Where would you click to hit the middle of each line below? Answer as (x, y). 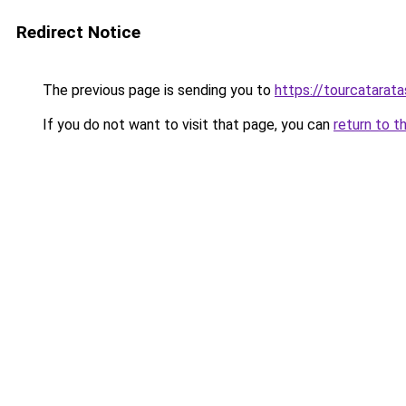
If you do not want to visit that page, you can (186, 125)
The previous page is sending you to (157, 90)
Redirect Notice (78, 32)
